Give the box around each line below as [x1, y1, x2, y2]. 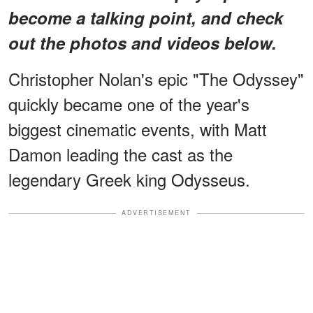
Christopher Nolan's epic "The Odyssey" [8, 66, 304, 92]
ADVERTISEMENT [122, 208, 191, 218]
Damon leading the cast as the [8, 142, 233, 167]
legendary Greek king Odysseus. [8, 167, 250, 192]
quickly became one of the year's [8, 92, 249, 117]
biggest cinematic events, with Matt [8, 117, 267, 142]
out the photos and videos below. [8, 31, 277, 55]
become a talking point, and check [8, 6, 283, 30]
